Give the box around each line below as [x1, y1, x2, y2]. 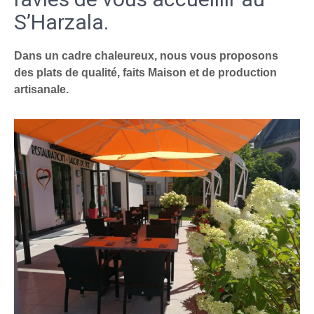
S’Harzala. [14, 10, 109, 34]
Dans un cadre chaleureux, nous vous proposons [14, 50, 278, 62]
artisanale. [14, 83, 69, 95]
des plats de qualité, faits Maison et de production [14, 67, 277, 78]
